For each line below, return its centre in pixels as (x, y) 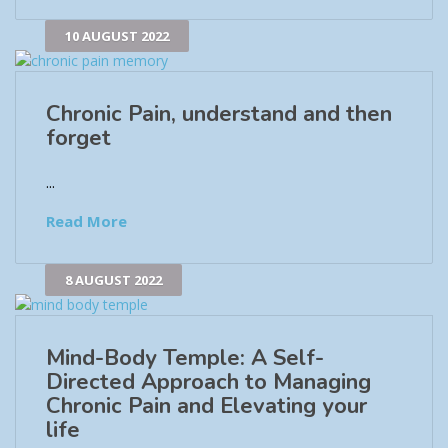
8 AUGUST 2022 (113, 279)
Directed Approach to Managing (208, 381)
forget (78, 137)
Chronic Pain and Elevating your (206, 405)
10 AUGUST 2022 (117, 35)
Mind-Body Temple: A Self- (185, 357)
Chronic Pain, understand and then (219, 113)
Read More (86, 220)
